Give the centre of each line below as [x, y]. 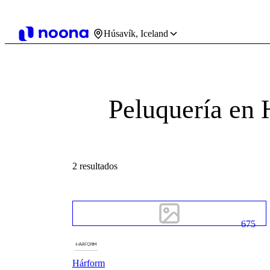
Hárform [89, 263]
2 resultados [95, 166]
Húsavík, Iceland [136, 33]
